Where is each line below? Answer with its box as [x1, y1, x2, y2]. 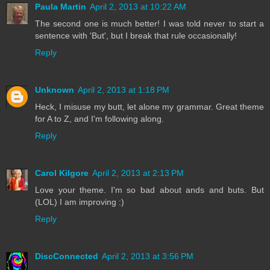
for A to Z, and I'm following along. [35, 114, 164, 124]
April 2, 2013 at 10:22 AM [90, 2, 186, 12]
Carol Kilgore [35, 168, 89, 178]
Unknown [35, 85, 74, 95]
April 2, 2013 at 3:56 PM [102, 251, 193, 262]
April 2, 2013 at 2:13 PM [92, 168, 184, 178]
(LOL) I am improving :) [35, 197, 124, 207]
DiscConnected [35, 251, 98, 262]
